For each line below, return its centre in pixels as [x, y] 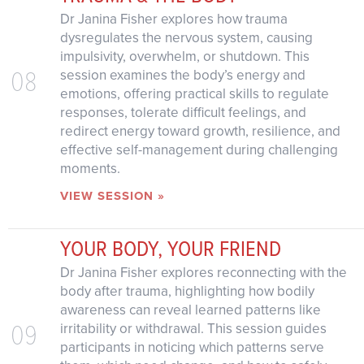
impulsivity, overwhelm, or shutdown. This [184, 56]
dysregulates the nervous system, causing [186, 37]
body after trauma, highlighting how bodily [187, 292]
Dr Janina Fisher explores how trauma [173, 19]
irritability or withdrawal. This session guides [193, 329]
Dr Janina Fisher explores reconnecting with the [203, 273]
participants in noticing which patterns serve [192, 348]
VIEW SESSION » [112, 195]
